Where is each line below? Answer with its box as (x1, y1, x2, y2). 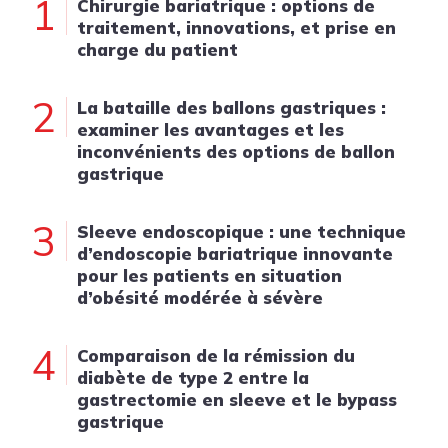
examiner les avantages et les (77, 119, 344, 140)
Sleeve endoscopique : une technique (77, 221, 406, 242)
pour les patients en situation (77, 265, 342, 286)
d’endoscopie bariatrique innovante (77, 243, 393, 264)
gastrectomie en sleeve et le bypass (77, 389, 397, 410)
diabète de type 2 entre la (77, 367, 309, 388)
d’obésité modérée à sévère (77, 287, 323, 308)
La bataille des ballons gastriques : (77, 97, 386, 118)
